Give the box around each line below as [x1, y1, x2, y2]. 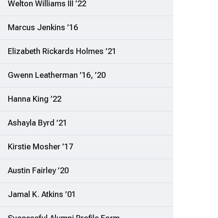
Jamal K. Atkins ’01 [8, 190, 76, 200]
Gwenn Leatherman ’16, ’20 [8, 71, 106, 80]
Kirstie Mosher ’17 [8, 142, 73, 152]
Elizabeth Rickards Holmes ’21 [8, 47, 116, 56]
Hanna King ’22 [8, 94, 61, 104]
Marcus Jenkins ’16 [8, 23, 78, 33]
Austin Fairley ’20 [8, 166, 69, 176]
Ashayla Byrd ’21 [8, 118, 67, 128]
